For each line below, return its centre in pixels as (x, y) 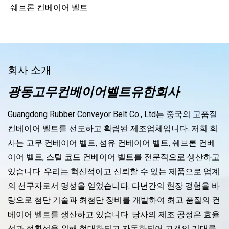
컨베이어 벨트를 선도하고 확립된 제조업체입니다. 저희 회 (113, 129)
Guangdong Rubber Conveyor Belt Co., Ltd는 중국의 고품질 (112, 114)
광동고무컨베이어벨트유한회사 (94, 92)
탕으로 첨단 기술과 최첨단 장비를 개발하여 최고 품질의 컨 (114, 200)
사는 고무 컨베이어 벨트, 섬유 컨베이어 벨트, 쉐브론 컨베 (111, 143)
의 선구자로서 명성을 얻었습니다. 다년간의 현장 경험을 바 (114, 186)
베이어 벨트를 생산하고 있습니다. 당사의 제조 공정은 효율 (114, 215)
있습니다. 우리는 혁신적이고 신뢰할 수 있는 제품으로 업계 (114, 172)
